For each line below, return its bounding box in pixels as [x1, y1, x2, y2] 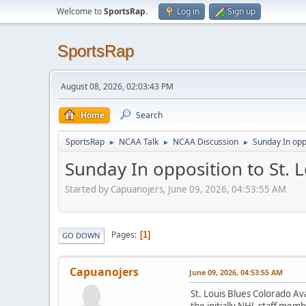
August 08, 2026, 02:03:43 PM [61, 81, 173, 92]
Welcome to [57, 5, 104, 17]
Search [136, 109, 163, 121]
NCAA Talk [119, 136, 158, 148]
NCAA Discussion [173, 136, 238, 148]
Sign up [227, 5, 255, 17]
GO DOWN [62, 229, 100, 240]
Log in [177, 5, 199, 17]
